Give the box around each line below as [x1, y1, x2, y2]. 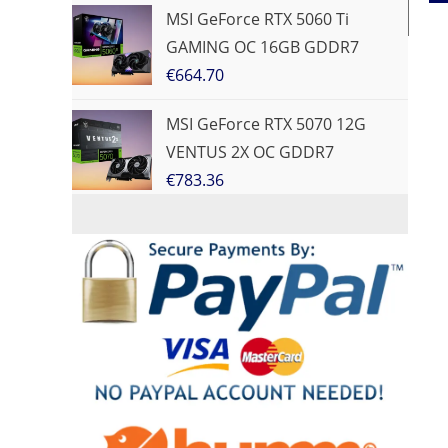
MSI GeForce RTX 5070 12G [166, 113, 366, 135]
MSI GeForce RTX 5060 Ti [166, 8, 349, 30]
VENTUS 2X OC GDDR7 [166, 141, 334, 163]
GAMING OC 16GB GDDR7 [166, 36, 359, 58]
